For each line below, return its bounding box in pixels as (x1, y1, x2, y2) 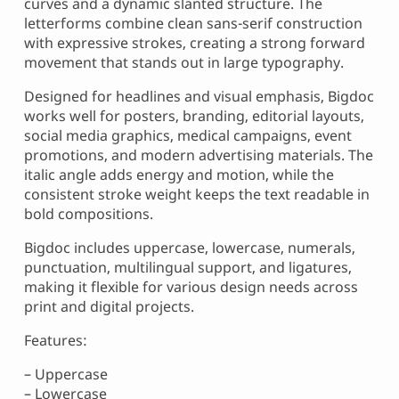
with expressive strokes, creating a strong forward (24, 33, 365, 53)
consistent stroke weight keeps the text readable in (24, 184, 370, 205)
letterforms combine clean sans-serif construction (24, 13, 362, 34)
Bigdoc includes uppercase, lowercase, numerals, (24, 238, 355, 258)
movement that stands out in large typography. (24, 53, 344, 73)
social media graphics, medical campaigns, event (24, 126, 352, 146)
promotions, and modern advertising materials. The (24, 145, 373, 166)
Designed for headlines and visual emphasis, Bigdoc (24, 86, 374, 107)
